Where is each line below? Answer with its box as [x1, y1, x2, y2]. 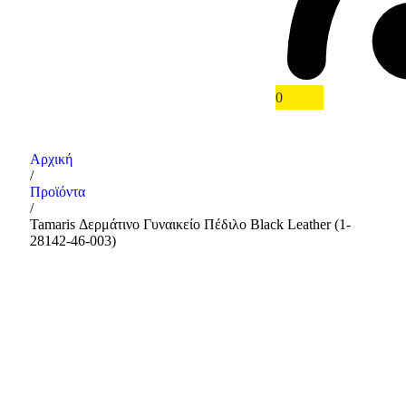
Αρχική [30, 151, 72, 167]
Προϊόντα [30, 184, 85, 199]
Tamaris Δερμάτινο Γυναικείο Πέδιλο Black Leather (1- [30, 217, 351, 232]
